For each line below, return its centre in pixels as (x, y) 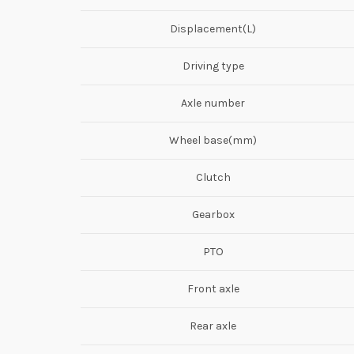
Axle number (213, 103)
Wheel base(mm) (213, 140)
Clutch (213, 177)
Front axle (213, 288)
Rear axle (213, 326)
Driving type (213, 66)
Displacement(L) (213, 28)
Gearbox (213, 214)
